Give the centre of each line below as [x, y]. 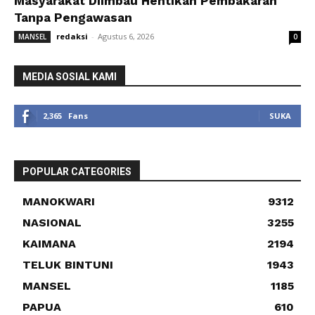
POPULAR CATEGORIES [77, 171]
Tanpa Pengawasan [73, 17]
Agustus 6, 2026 [126, 36]
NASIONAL [52, 222]
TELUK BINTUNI [68, 264]
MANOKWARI [59, 201]
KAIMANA [49, 243]
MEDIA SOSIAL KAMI [70, 76]
